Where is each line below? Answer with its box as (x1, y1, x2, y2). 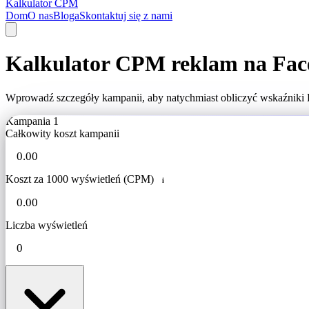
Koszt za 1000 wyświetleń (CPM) (6, 172, 154, 185)
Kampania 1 (6, 114, 59, 127)
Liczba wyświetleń (6, 219, 88, 232)
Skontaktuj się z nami (79, 10, 172, 21)
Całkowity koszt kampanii (6, 127, 119, 139)
